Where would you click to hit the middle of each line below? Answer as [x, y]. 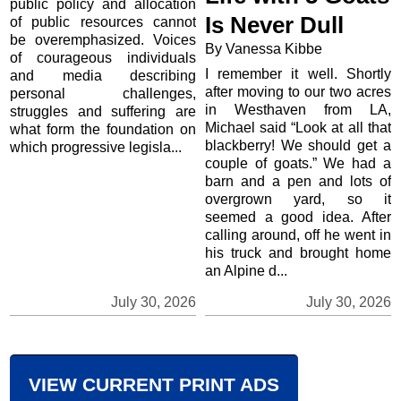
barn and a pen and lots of [298, 182]
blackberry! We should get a [298, 146]
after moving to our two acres [298, 92]
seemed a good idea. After [298, 218]
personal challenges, [103, 93]
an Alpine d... [246, 271]
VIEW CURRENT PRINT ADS [154, 385]
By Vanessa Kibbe [265, 49]
